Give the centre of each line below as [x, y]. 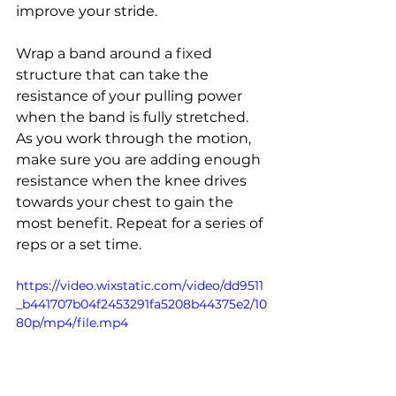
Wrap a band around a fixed [116, 54]
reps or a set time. [79, 245]
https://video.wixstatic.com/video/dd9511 [140, 286]
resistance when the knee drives [133, 181]
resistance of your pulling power [131, 96]
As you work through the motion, [135, 139]
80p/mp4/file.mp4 [72, 323]
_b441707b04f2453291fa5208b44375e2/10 [141, 305]
